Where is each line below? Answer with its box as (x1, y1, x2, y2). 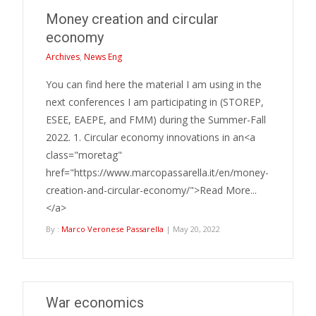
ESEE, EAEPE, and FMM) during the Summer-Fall (46, 113, 266, 126)
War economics (46, 294, 144, 311)
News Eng (84, 51, 122, 63)
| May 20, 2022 (164, 224, 220, 234)
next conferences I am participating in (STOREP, (46, 95, 264, 109)
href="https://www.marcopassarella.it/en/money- (46, 166, 269, 179)
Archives (46, 51, 80, 63)
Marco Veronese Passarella (61, 224, 164, 234)
